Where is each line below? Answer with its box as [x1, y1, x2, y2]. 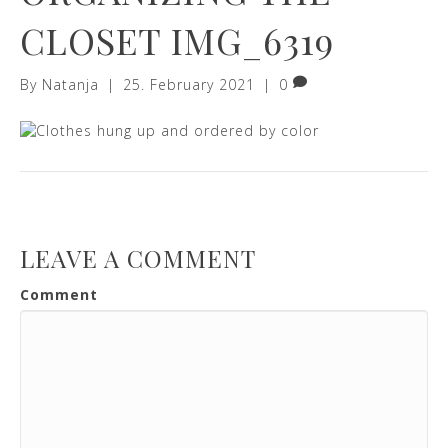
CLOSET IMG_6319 [20, 16, 334, 65]
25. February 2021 [123, 75, 255, 95]
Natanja [42, 75, 99, 95]
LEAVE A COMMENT [20, 242, 256, 275]
